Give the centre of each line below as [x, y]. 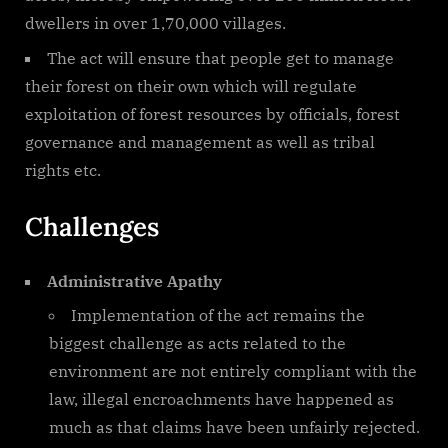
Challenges [92, 226]
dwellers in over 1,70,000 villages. [155, 23]
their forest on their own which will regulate [191, 85]
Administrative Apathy [134, 280]
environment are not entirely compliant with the [233, 370]
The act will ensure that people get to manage [220, 57]
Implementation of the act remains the [218, 314]
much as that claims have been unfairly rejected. [234, 426]
